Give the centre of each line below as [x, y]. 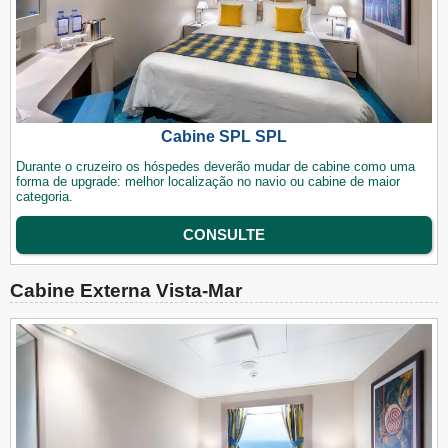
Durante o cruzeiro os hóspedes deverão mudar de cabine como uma [215, 166]
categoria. [44, 196]
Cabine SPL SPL [224, 136]
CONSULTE [224, 235]
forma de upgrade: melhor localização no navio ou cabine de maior [208, 181]
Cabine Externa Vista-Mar [126, 291]
